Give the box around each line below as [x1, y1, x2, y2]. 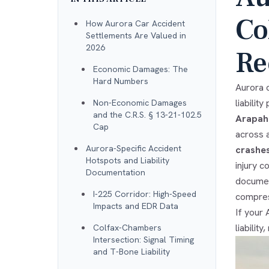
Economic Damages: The [93, 63, 188, 74]
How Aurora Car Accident [86, 17, 185, 29]
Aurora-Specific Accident [86, 142, 181, 154]
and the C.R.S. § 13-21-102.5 [93, 109, 202, 120]
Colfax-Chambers [93, 222, 162, 233]
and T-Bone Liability [93, 246, 170, 257]
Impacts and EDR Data [93, 200, 178, 211]
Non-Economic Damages [93, 97, 187, 108]
